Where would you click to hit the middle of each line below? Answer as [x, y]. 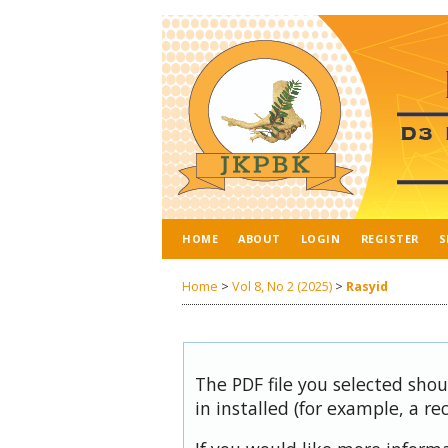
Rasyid [367, 286]
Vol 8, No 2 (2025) [282, 286]
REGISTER [389, 238]
